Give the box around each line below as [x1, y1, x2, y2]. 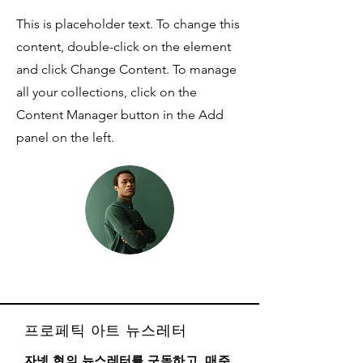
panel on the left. [16, 130, 114, 146]
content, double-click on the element [16, 39, 231, 55]
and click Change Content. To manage [16, 62, 237, 78]
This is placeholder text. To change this [16, 16, 240, 32]
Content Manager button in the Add [16, 107, 224, 123]
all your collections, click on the [16, 84, 197, 100]
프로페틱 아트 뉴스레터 [24, 321, 187, 340]
